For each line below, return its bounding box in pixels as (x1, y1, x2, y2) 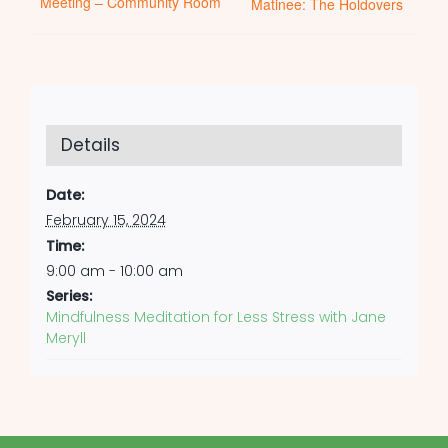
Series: (45, 286, 92, 306)
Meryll (45, 328, 86, 348)
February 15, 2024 (45, 210, 166, 230)
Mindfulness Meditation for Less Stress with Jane (45, 307, 386, 327)
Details (60, 133, 120, 157)
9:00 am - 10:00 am (45, 261, 183, 281)
